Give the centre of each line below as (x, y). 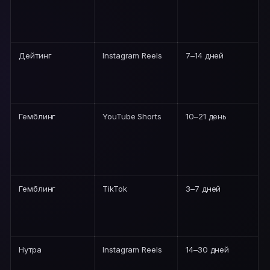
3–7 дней (203, 188)
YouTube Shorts (132, 116)
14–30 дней (208, 249)
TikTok (115, 188)
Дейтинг (35, 55)
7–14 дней (205, 55)
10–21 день (206, 116)
